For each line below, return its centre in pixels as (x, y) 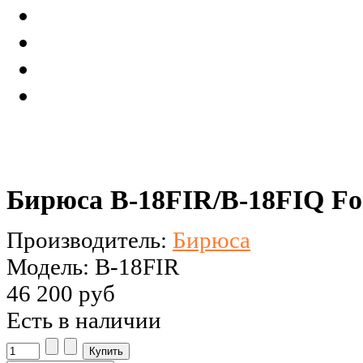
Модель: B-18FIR (93, 267)
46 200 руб (61, 294)
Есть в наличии (84, 320)
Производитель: (90, 240)
